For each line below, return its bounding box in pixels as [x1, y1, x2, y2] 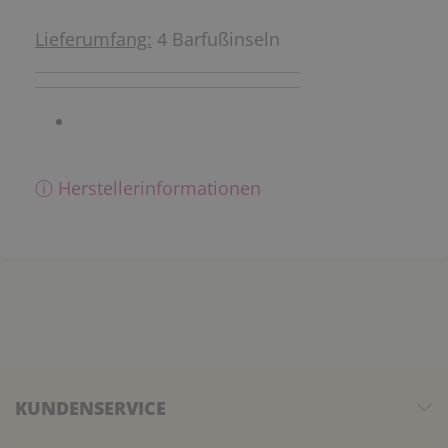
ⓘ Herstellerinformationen [35, 175, 261, 200]
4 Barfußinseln [152, 26, 280, 51]
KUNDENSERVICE [15, 395, 166, 420]
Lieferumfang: [35, 26, 152, 51]
